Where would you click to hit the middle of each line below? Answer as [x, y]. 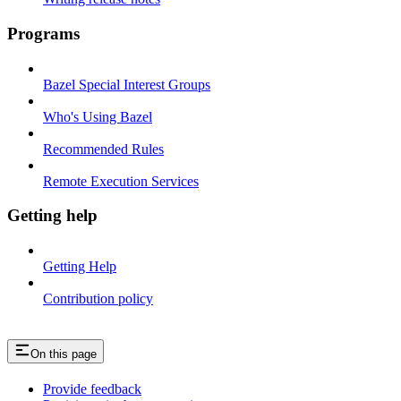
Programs [43, 33]
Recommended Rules [103, 149]
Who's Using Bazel [98, 116]
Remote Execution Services [121, 181]
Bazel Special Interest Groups [127, 84]
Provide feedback [92, 388]
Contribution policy [98, 299]
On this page [64, 354]
